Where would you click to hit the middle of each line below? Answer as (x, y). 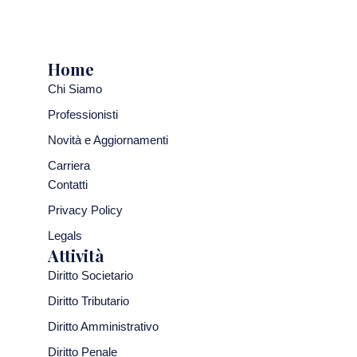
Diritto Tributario (88, 302)
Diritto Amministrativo (103, 327)
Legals (65, 236)
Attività (76, 256)
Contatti (68, 185)
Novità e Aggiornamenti (108, 141)
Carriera (69, 166)
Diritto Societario (90, 276)
